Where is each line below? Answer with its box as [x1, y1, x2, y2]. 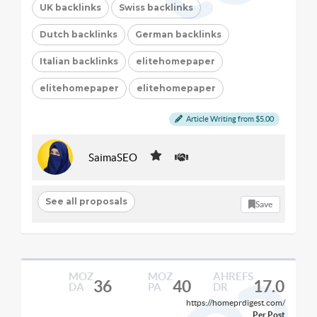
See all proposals [45, 195, 127, 207]
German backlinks [135, 29, 221, 40]
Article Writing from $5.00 [185, 115, 274, 123]
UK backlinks [40, 2, 101, 13]
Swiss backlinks [119, 2, 193, 13]
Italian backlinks [40, 56, 118, 67]
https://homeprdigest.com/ [186, 298, 285, 307]
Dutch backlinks [40, 29, 117, 40]
